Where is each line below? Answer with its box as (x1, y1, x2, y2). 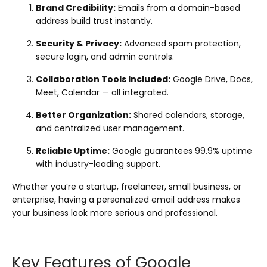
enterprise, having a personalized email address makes (12, 193, 240, 206)
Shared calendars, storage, (131, 108, 244, 121)
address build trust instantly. (36, 14, 153, 27)
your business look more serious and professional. (12, 206, 218, 219)
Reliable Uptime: (36, 144, 110, 157)
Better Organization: (36, 108, 131, 121)
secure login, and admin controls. (36, 50, 174, 63)
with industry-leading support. (36, 157, 160, 170)
